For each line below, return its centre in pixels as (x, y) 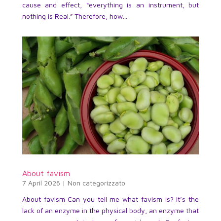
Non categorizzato (96, 183)
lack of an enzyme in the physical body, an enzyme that (110, 210)
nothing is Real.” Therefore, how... (74, 16)
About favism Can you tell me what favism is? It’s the (110, 199)
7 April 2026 (41, 183)
